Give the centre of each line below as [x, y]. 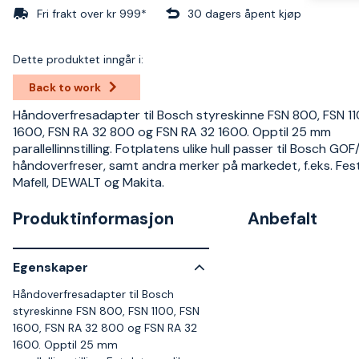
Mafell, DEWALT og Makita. [89, 182]
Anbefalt [283, 218]
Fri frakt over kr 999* [92, 13]
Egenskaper [50, 267]
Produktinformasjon [93, 218]
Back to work [65, 87]
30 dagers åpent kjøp [244, 13]
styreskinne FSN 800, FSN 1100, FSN [106, 311]
